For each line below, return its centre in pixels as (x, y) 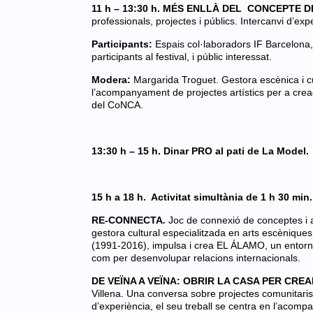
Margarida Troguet (175, 80)
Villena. (109, 293)
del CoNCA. (117, 105)
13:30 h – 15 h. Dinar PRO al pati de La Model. (200, 151)
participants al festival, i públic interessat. (182, 57)
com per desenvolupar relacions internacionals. (196, 258)
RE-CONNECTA (127, 220)
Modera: (112, 80)
